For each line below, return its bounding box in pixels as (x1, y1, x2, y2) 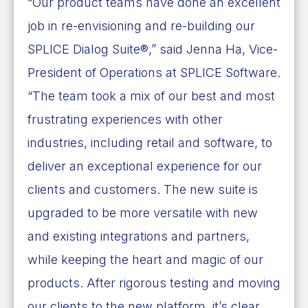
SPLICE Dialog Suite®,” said (27, 41, 186, 56)
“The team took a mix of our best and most (27, 88, 275, 103)
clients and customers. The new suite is (27, 181, 258, 197)
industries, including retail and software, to (27, 135, 272, 150)
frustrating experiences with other (27, 111, 223, 126)
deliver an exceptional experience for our (27, 158, 262, 173)
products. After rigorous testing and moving (27, 275, 280, 290)
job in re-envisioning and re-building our (27, 18, 255, 33)
